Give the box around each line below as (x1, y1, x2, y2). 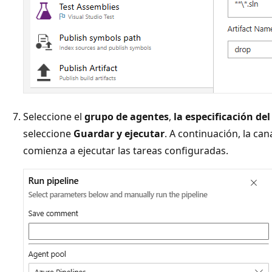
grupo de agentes (84, 109, 169, 123)
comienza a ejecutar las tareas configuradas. (23, 143, 228, 157)
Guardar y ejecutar (73, 126, 165, 140)
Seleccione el (23, 109, 84, 123)
